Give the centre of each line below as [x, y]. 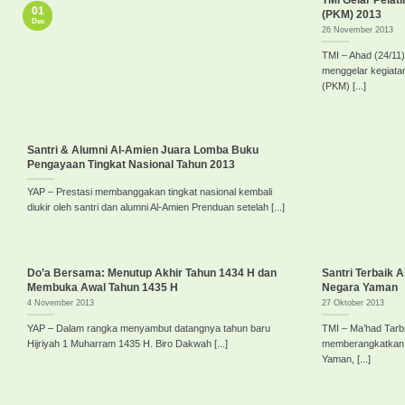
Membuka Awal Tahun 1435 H [103, 288]
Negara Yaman [359, 288]
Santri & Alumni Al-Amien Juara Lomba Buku [143, 151]
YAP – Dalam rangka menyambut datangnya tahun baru [149, 328]
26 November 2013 [357, 29]
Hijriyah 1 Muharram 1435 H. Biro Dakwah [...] [127, 343]
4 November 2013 [61, 302]
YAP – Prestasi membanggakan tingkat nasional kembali [150, 192]
